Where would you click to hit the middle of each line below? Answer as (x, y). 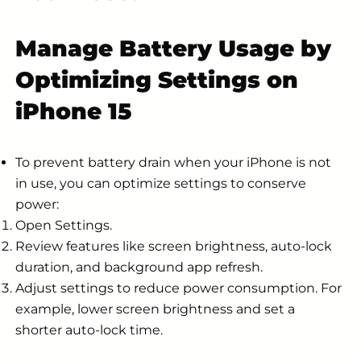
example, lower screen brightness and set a (155, 309)
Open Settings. (64, 225)
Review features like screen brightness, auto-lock (174, 246)
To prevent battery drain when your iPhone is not (173, 162)
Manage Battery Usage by (173, 48)
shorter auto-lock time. (89, 330)
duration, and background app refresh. (139, 267)
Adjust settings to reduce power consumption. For (178, 288)
